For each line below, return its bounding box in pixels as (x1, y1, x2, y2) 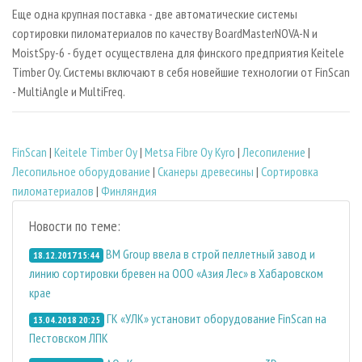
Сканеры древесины (158, 163, 254, 180)
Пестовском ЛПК (29, 330, 108, 347)
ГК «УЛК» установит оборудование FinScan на (106, 310, 326, 327)
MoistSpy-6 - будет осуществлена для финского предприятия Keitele (12, 44, 344, 61)
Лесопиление (242, 144, 305, 161)
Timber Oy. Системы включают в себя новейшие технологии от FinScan (12, 64, 350, 81)
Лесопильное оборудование (12, 163, 150, 180)
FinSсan (12, 144, 47, 161)
